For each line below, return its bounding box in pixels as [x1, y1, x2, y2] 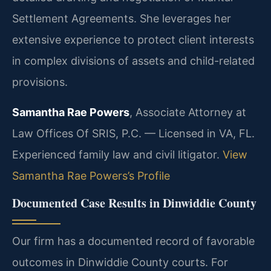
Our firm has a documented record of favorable [12, 235, 255, 248]
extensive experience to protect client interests [12, 33, 254, 47]
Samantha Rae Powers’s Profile [12, 169, 170, 182]
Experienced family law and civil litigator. [12, 148, 223, 161]
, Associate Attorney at [129, 105, 246, 119]
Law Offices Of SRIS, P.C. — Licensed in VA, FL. [12, 126, 255, 140]
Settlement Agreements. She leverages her [12, 12, 231, 25]
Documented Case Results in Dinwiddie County [12, 194, 256, 212]
